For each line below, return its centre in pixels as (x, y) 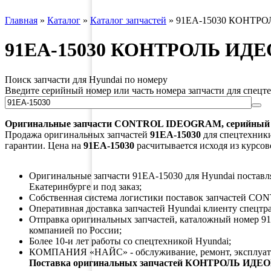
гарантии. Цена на (44, 145)
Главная (21, 20)
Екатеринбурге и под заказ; (85, 186)
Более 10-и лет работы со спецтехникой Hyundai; (130, 241)
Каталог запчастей (128, 20)
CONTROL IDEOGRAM (168, 123)
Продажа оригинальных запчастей (77, 134)
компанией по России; (75, 230)
